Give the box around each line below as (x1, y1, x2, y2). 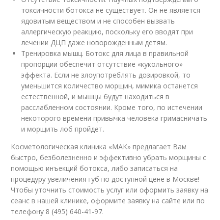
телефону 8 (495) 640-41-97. (11, 207, 104, 216)
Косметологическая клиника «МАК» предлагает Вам (11, 142, 187, 151)
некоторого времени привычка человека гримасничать (21, 113, 208, 123)
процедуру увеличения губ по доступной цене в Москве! (11, 174, 200, 184)
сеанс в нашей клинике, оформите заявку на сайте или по (11, 196, 205, 205)
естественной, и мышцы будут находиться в (21, 92, 170, 101)
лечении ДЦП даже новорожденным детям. (21, 38, 167, 47)
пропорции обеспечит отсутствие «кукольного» (21, 59, 183, 69)
